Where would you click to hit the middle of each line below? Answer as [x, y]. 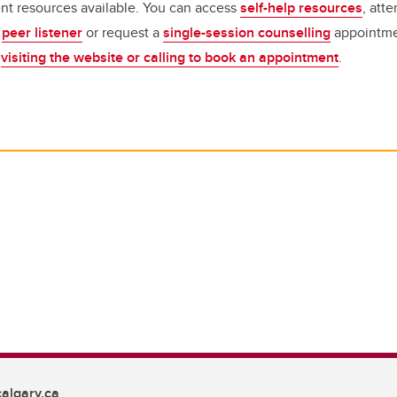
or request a [123, 32]
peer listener [42, 32]
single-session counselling [247, 32]
